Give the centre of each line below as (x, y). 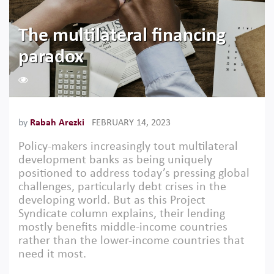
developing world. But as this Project (112, 201)
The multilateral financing (122, 36)
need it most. (52, 254)
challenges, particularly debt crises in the (122, 187)
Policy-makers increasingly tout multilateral (128, 147)
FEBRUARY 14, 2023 (131, 123)
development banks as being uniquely (115, 160)
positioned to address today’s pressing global (134, 174)
